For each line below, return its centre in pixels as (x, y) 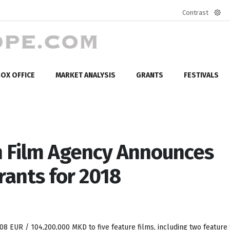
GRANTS (150, 75)
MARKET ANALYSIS (85, 75)
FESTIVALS (201, 75)
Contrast (195, 13)
